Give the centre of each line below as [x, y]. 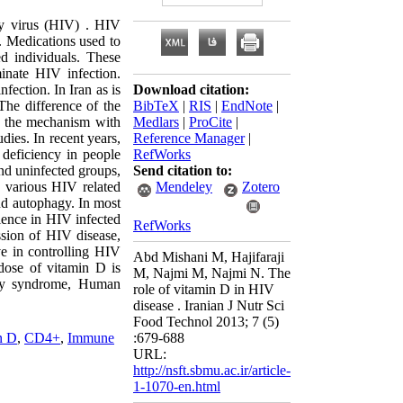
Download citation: [191, 90]
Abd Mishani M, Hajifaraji [209, 257]
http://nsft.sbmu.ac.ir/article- [212, 370]
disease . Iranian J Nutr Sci [209, 305]
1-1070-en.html [177, 386]
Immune [91, 338]
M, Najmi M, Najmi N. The [212, 273]
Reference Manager [189, 138]
